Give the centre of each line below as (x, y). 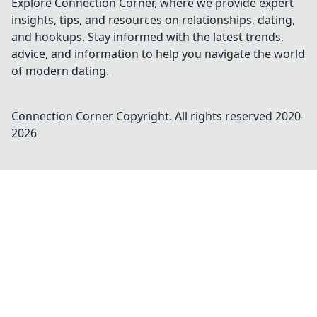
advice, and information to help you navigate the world (158, 54)
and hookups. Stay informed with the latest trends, (148, 37)
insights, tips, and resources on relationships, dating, (153, 20)
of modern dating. (60, 71)
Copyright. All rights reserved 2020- (209, 116)
